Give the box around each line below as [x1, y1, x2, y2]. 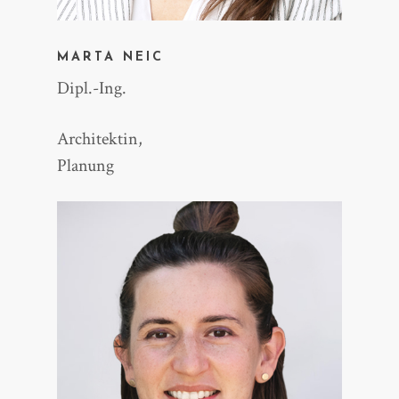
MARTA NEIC [57, 51, 165, 65]
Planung [57, 154, 115, 178]
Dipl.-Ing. [57, 77, 127, 101]
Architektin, [57, 127, 143, 151]
